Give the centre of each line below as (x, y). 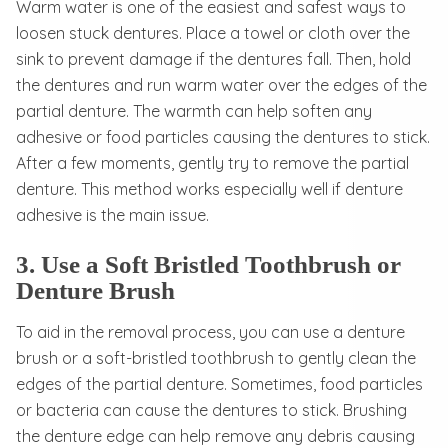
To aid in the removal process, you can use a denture (210, 331)
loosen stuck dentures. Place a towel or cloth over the (213, 32)
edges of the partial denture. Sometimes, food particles (219, 383)
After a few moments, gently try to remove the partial (212, 162)
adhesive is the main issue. (112, 214)
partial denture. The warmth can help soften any (194, 110)
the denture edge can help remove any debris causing (215, 435)
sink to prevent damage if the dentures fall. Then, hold (213, 58)
